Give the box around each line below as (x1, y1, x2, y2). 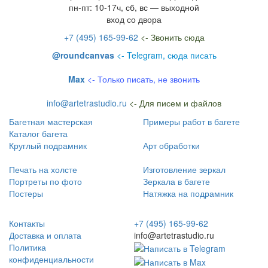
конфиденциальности (9, 252, 94, 265)
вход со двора (106, 13, 162, 25)
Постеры (9, 187, 43, 199)
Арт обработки (143, 139, 200, 151)
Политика (9, 240, 46, 253)
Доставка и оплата (9, 229, 81, 241)
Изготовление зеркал (143, 163, 226, 175)
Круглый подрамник (9, 139, 87, 151)
